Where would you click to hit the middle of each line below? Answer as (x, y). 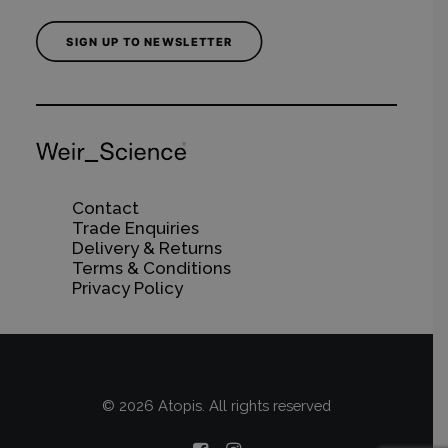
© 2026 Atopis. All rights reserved (216, 405)
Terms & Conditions (151, 268)
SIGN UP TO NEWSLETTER (149, 41)
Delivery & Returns (147, 248)
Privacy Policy (127, 288)
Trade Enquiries (135, 228)
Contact (105, 208)
